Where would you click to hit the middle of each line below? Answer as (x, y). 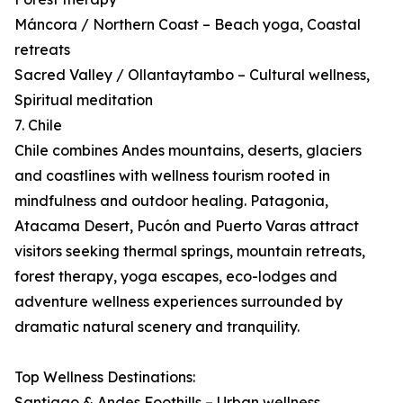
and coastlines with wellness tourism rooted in (172, 176)
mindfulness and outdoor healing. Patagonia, (171, 201)
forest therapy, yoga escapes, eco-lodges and (176, 277)
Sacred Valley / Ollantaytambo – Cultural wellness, (192, 75)
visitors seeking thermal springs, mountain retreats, (190, 251)
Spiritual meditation (84, 100)
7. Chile (38, 125)
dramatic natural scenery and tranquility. (157, 327)
